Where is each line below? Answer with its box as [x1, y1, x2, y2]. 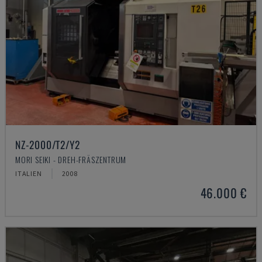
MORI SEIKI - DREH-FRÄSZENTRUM [15, 153, 127, 166]
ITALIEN [15, 169, 42, 178]
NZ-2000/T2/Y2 [15, 137, 80, 152]
